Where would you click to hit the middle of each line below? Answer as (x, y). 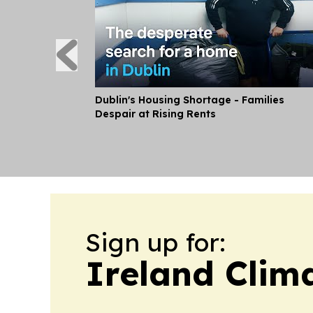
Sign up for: (155, 242)
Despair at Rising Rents (155, 114)
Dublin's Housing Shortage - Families (190, 100)
